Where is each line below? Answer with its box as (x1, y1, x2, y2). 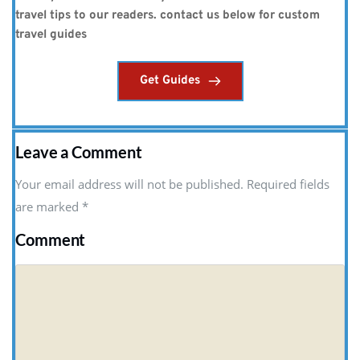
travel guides (15, 27, 87, 43)
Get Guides (139, 73, 200, 89)
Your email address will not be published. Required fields (15, 176, 329, 193)
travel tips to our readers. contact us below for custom (15, 8, 320, 24)
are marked (15, 198, 82, 215)
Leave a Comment (15, 142, 142, 162)
